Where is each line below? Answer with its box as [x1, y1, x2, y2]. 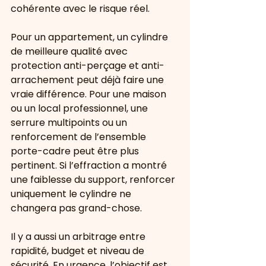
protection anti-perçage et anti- [11, 59, 164, 72]
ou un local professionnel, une [11, 102, 150, 115]
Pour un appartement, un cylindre [11, 30, 170, 44]
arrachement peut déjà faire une [11, 73, 166, 87]
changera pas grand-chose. [11, 201, 142, 215]
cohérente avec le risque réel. [11, 2, 150, 15]
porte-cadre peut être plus [11, 144, 141, 158]
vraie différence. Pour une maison [11, 87, 169, 101]
